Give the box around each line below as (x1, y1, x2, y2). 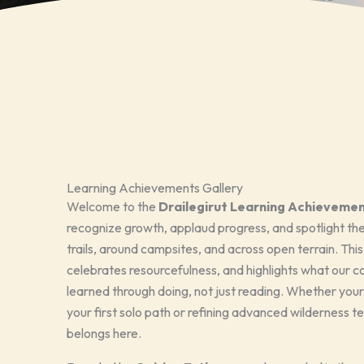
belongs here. (67, 325, 141, 341)
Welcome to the (67, 198, 158, 214)
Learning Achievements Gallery (67, 180, 243, 196)
